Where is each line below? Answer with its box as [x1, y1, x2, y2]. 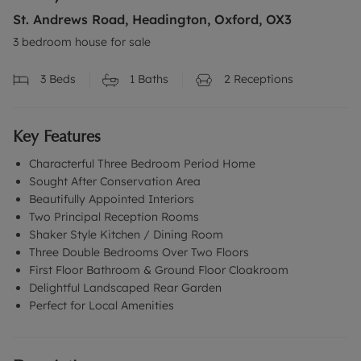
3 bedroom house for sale [13, 35, 151, 49]
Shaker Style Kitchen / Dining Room [29, 227, 223, 243]
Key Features [13, 126, 101, 147]
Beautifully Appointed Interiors [29, 192, 194, 207]
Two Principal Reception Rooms [29, 210, 199, 225]
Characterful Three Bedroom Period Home [29, 156, 255, 172]
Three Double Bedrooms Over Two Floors [29, 245, 249, 260]
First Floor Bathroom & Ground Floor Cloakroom [29, 263, 288, 278]
